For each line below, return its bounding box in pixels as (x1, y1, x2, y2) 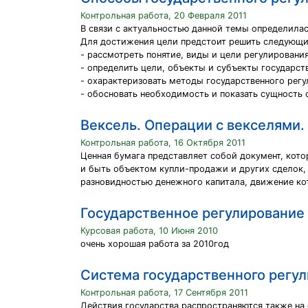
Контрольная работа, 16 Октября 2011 (80, 137, 245, 148)
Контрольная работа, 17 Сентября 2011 (80, 287, 248, 298)
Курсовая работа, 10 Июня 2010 (80, 225, 218, 236)
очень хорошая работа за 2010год (80, 239, 229, 249)
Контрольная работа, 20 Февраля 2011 (80, 10, 247, 21)
